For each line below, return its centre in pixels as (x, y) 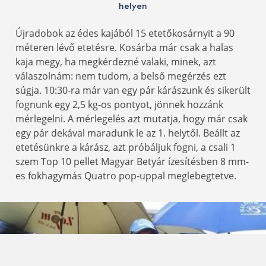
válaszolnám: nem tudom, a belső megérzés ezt (121, 76)
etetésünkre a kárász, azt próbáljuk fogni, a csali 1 (126, 148)
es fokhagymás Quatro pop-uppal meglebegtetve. (126, 176)
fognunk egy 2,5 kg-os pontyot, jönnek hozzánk (119, 105)
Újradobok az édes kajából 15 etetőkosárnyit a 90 (125, 34)
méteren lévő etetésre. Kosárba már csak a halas (124, 48)
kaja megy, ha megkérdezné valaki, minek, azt (116, 62)
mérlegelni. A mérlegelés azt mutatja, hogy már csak (132, 119)
